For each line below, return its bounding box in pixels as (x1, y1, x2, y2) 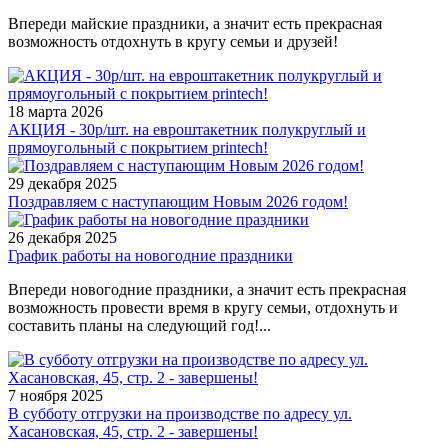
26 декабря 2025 (8, 229, 117, 247)
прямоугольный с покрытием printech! (8, 139, 268, 157)
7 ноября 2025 (8, 387, 103, 405)
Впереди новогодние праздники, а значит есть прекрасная (8, 281, 406, 299)
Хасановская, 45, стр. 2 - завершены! (8, 423, 258, 441)
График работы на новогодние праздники (8, 247, 293, 265)
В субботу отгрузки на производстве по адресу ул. (8, 405, 352, 423)
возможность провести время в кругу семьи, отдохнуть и (8, 299, 398, 317)
